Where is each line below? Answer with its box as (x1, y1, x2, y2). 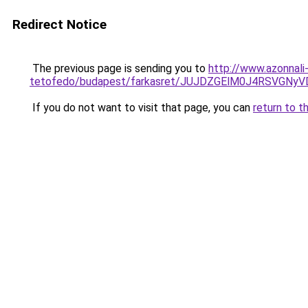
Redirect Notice (12, 16, 107, 32)
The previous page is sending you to (30, 62, 208, 75)
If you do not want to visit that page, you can (30, 101, 253, 114)
